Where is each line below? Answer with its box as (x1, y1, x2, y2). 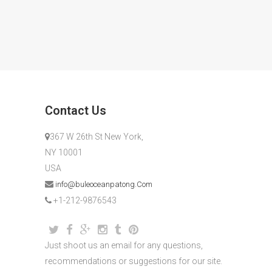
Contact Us (45, 103, 106, 118)
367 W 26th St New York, (50, 132, 143, 141)
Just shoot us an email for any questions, (45, 240, 203, 250)
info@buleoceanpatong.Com (55, 180, 152, 189)
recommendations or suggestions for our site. (45, 256, 222, 266)
